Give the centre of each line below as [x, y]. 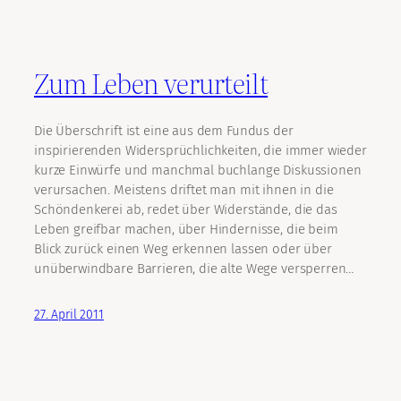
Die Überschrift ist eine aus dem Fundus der [164, 130]
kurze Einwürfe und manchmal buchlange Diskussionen [198, 170]
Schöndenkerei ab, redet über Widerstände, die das [186, 209]
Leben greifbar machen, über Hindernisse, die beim [186, 229]
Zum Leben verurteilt [151, 83]
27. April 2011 [69, 314]
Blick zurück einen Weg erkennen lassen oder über [183, 248]
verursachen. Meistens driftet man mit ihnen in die [184, 189]
